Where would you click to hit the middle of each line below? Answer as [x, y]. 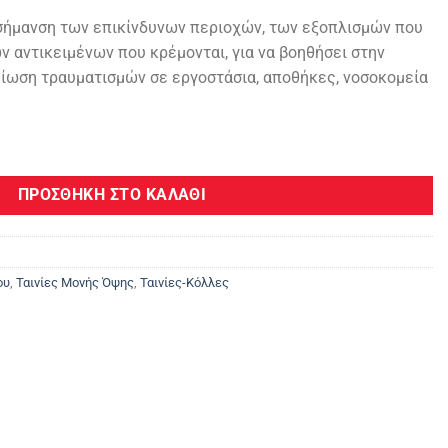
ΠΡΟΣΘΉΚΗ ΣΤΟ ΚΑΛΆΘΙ [112, 194]
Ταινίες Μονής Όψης [75, 282]
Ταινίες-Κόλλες [184, 282]
